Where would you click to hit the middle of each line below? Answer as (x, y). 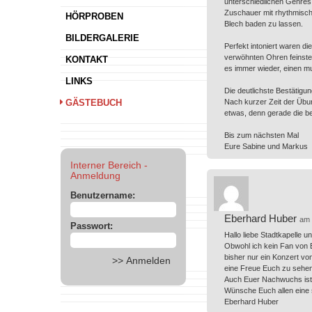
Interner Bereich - (109, 165)
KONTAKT (86, 60)
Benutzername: (103, 195)
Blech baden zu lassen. (264, 24)
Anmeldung (95, 176)
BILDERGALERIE (102, 38)
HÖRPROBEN (94, 17)
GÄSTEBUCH (93, 103)
